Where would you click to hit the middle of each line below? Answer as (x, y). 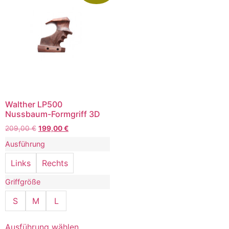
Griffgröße (23, 181)
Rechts (55, 163)
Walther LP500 (34, 104)
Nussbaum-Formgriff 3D (53, 114)
